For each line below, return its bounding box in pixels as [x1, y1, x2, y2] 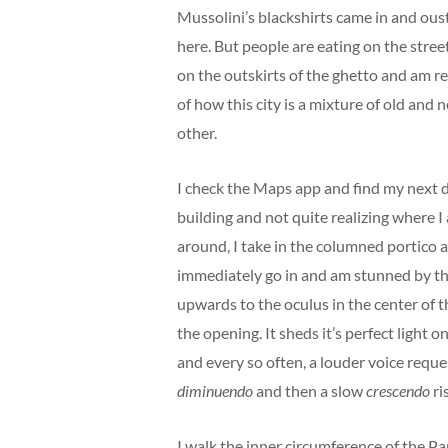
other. [177, 123, 217, 142]
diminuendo [177, 381, 253, 400]
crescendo [366, 381, 430, 400]
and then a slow [253, 381, 366, 400]
